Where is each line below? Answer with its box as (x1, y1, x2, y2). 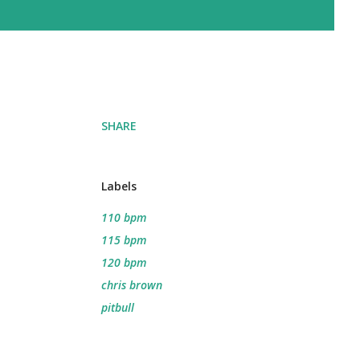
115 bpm (101, 232, 146, 247)
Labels (101, 178, 137, 194)
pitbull (101, 300, 134, 315)
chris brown (101, 277, 162, 292)
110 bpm (101, 210, 146, 225)
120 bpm (101, 255, 146, 270)
